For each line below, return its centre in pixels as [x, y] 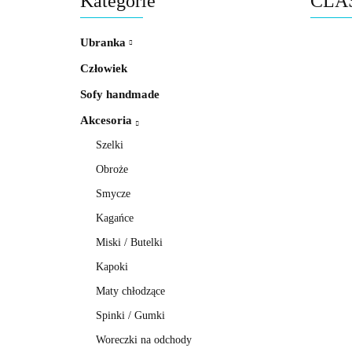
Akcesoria [108, 121]
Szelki [110, 145]
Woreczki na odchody [144, 340]
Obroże [112, 170]
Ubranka [104, 43]
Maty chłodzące [130, 291]
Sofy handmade [120, 95]
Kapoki [112, 267]
